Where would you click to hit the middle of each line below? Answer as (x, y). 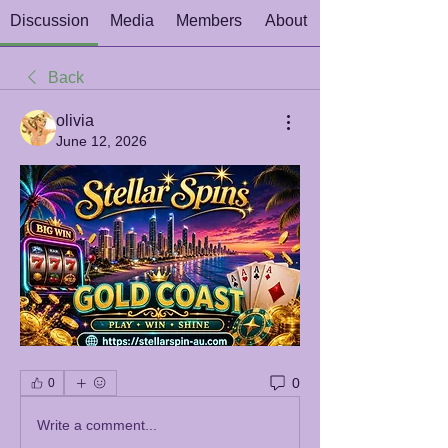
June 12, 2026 (101, 141)
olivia (75, 120)
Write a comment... (97, 424)
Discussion (49, 20)
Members (209, 20)
